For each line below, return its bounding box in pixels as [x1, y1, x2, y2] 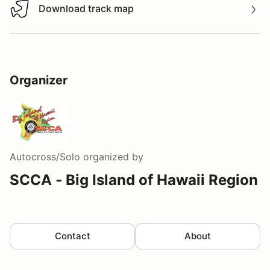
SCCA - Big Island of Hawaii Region [10, 171, 258, 189]
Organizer [10, 72, 67, 87]
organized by [80, 150, 143, 163]
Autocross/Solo [10, 150, 80, 163]
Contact [54, 230, 90, 242]
